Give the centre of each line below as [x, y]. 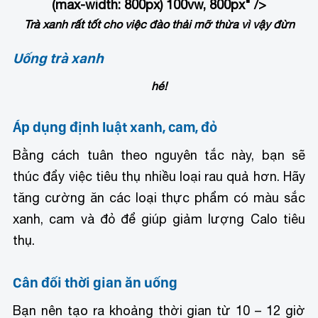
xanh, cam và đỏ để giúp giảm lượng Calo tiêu [159, 219]
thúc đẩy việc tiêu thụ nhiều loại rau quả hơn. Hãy [159, 177]
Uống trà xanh [59, 59]
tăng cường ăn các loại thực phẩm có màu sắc [159, 198]
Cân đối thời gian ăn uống [95, 283]
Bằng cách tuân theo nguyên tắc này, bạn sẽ [159, 155]
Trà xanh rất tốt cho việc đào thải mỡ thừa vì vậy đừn [159, 24]
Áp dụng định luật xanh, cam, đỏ [115, 127]
